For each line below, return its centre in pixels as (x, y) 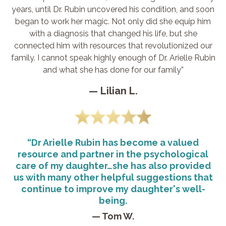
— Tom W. (113, 216)
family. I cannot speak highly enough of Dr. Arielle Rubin (113, 58)
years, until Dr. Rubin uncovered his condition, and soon (113, 9)
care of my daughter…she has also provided (113, 165)
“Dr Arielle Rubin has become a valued (113, 142)
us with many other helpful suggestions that (113, 177)
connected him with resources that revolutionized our (113, 45)
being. (113, 200)
